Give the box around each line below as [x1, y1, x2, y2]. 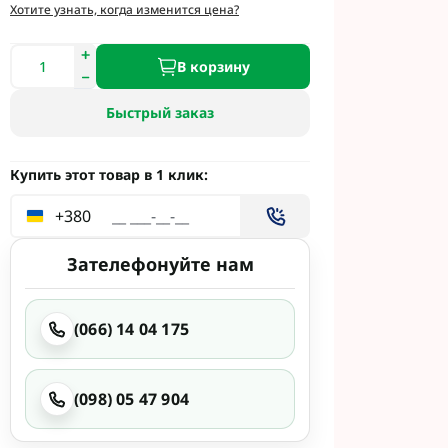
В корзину [176, 56, 250, 76]
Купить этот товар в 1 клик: [10, 165, 208, 184]
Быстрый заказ [106, 103, 214, 122]
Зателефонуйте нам [66, 252, 254, 276]
